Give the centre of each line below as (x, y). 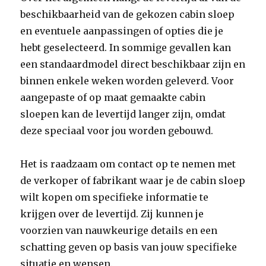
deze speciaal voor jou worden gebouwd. (117, 131)
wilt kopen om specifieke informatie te (115, 197)
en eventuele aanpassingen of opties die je (122, 31)
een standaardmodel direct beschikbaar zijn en (133, 64)
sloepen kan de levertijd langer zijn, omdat (123, 114)
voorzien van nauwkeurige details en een (119, 230)
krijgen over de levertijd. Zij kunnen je (112, 214)
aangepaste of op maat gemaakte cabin (113, 97)
